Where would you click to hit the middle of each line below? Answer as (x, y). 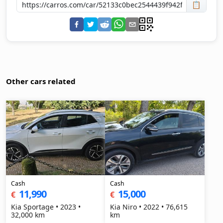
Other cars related (41, 81)
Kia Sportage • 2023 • (46, 207)
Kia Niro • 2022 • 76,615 (149, 207)
